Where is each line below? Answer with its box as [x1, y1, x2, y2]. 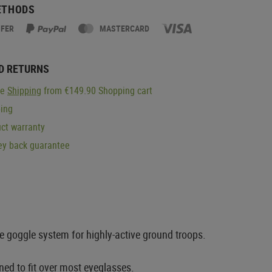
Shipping [7, 83, 41, 97]
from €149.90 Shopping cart [41, 83, 152, 97]
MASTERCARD [100, 22, 150, 34]
